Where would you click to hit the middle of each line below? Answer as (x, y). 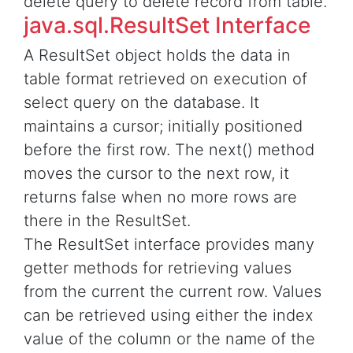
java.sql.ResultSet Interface (167, 26)
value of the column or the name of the (169, 339)
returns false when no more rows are (160, 197)
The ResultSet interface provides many (169, 245)
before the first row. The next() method (169, 150)
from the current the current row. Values (173, 292)
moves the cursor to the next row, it (156, 174)
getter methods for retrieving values (158, 268)
